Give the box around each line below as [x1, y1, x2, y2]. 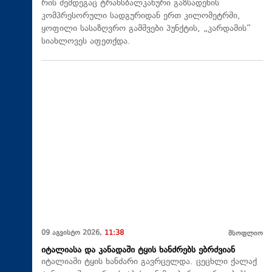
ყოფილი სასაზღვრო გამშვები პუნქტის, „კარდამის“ [41, 22, 251, 35]
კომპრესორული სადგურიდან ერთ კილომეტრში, [41, 9, 240, 22]
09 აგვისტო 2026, [41, 228, 104, 239]
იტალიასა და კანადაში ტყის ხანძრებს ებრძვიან [41, 243, 235, 257]
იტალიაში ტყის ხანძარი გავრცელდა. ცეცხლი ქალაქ [41, 255, 257, 268]
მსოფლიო [228, 228, 263, 239]
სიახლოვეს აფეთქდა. [41, 35, 131, 48]
